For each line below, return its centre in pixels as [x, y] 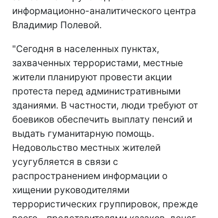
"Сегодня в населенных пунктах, [86, 49]
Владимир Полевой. [57, 25]
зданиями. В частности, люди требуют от [105, 105]
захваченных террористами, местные [98, 63]
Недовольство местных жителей [86, 148]
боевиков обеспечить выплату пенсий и [102, 119]
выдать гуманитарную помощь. [83, 134]
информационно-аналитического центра [104, 11]
